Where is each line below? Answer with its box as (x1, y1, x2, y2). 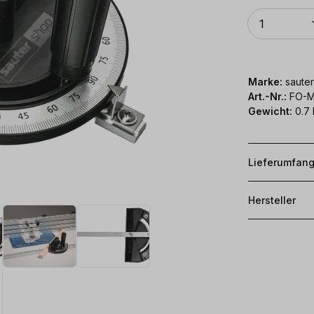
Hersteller (248, 193, 296, 206)
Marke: (248, 75, 282, 88)
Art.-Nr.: (248, 90, 289, 102)
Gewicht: (248, 104, 292, 117)
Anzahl (247, 7, 275, 18)
